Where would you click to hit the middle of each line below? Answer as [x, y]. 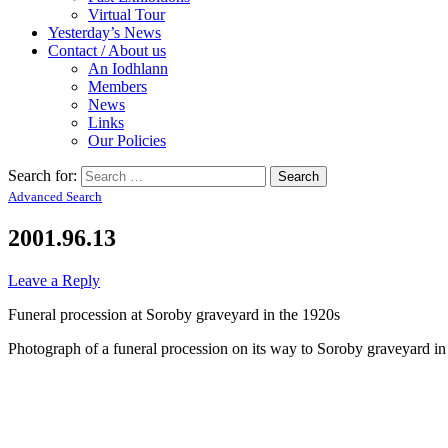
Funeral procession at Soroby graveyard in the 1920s [174, 314]
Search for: [42, 175]
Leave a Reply [54, 280]
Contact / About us [107, 50]
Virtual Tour [126, 14]
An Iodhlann [128, 68]
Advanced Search [55, 196]
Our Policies [127, 140]
